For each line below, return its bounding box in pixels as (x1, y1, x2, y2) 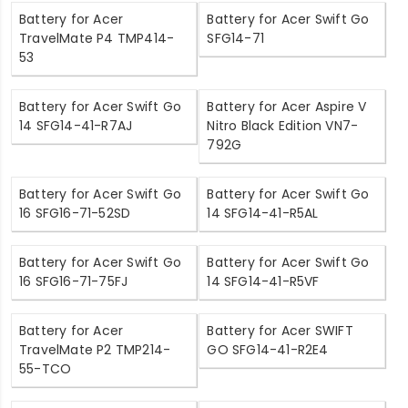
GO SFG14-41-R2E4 (207, 341, 329, 360)
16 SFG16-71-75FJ (19, 272, 128, 291)
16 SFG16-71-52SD (19, 204, 131, 223)
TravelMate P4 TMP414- (19, 29, 175, 48)
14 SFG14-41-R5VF (207, 272, 320, 291)
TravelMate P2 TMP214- (19, 341, 171, 360)
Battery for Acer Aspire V (207, 97, 367, 117)
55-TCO (19, 360, 72, 379)
